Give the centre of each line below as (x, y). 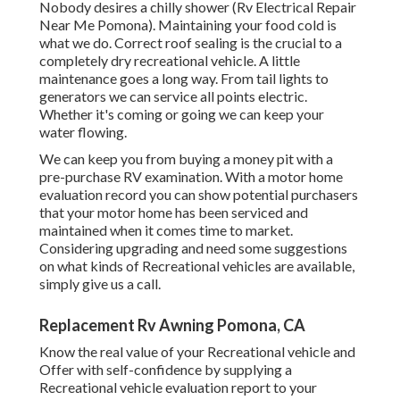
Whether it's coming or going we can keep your (182, 114)
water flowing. (83, 132)
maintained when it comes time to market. (166, 230)
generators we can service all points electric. (173, 96)
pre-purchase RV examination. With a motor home (191, 177)
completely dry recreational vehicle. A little (170, 61)
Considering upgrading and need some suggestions (193, 248)
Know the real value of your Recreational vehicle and (197, 352)
